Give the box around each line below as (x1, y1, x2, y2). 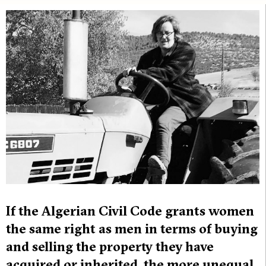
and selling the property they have (6, 238, 214, 255)
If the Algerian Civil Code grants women (6, 202, 254, 220)
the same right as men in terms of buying (6, 220, 258, 237)
